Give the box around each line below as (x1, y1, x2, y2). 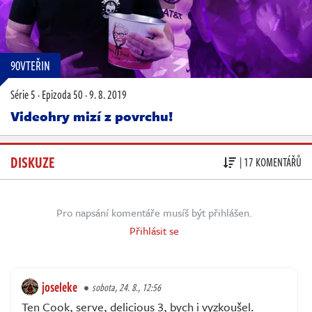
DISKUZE (10, 150, 55, 173)
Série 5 (10, 86, 36, 103)
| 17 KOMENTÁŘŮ (240, 153, 302, 171)
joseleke (42, 278, 77, 296)
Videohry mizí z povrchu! (10, 107, 173, 125)
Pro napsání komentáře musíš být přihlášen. (56, 205, 252, 220)
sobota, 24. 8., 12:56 (92, 280, 161, 295)
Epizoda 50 (42, 86, 83, 103)
